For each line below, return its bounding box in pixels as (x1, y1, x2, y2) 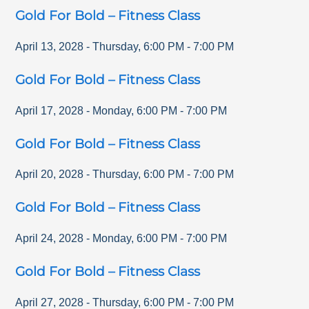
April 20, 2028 (15, 168, 84, 181)
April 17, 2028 (15, 104, 84, 117)
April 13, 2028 (15, 40, 84, 52)
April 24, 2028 (15, 232, 84, 245)
